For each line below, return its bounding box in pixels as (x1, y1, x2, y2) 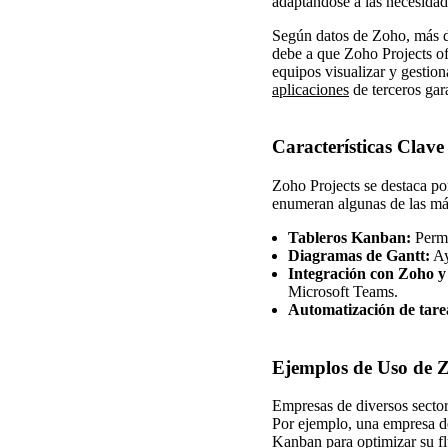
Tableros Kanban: (288, 229, 411, 247)
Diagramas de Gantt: (288, 247, 430, 265)
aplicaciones (272, 81, 349, 98)
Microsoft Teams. (288, 283, 398, 301)
